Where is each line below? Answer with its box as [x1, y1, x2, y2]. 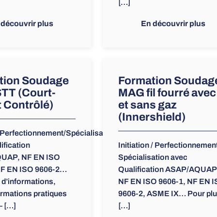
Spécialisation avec [118, 153, 187, 162]
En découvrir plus [140, 19, 205, 28]
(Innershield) [118, 111, 186, 124]
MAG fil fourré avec [118, 87, 216, 99]
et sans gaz [118, 99, 177, 111]
